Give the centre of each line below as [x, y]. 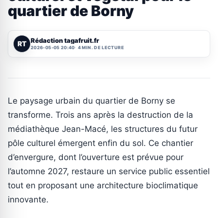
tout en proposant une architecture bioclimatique [103, 185]
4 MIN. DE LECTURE [101, 48]
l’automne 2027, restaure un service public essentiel [109, 171]
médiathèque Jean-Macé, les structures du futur [103, 129]
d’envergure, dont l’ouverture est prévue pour [96, 157]
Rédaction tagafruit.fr [65, 41]
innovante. [28, 199]
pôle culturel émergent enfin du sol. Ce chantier [100, 143]
